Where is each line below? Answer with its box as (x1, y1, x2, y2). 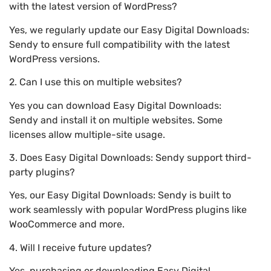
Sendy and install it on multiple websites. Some (9, 114, 223, 126)
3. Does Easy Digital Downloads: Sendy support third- (9, 151, 252, 163)
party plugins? (9, 166, 75, 178)
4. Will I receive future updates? (9, 241, 152, 253)
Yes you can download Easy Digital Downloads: (9, 99, 221, 111)
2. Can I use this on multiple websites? (9, 76, 182, 88)
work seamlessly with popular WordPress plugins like (9, 204, 247, 216)
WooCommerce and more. (9, 218, 125, 230)
